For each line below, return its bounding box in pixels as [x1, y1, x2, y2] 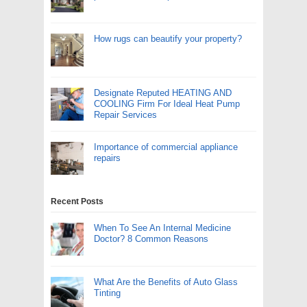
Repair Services [94, 110, 157, 121]
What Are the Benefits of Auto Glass [94, 277, 238, 288]
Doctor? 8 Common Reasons [94, 234, 208, 245]
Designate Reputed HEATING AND [94, 88, 232, 99]
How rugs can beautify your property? [94, 34, 242, 45]
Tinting [94, 288, 121, 299]
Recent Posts [51, 197, 103, 207]
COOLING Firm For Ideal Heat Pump [94, 99, 240, 110]
